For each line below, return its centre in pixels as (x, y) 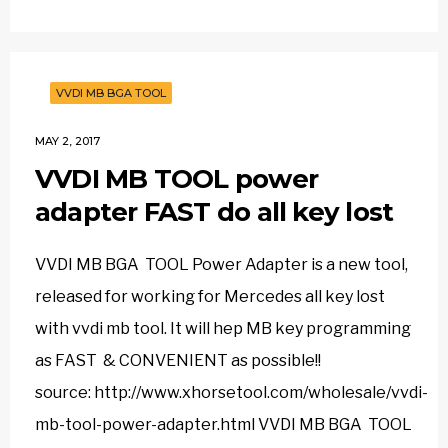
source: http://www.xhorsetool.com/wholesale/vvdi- (231, 392)
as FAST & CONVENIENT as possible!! (178, 360)
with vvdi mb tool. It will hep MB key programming (223, 328)
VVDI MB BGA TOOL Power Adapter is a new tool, (221, 264)
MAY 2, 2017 (67, 141)
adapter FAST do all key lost (214, 212)
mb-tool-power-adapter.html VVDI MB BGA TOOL (223, 424)
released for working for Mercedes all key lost (210, 296)
